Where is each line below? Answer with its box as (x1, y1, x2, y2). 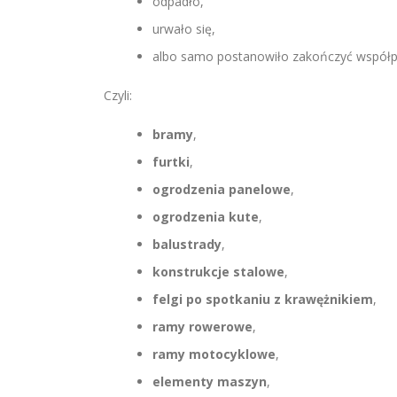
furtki (152, 153, 190, 170)
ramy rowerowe (152, 318, 253, 335)
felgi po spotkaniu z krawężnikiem (152, 291, 373, 307)
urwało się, (152, 20, 215, 37)
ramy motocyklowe (152, 346, 276, 362)
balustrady (152, 236, 222, 253)
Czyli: (104, 87, 132, 104)
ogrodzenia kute (152, 208, 259, 225)
